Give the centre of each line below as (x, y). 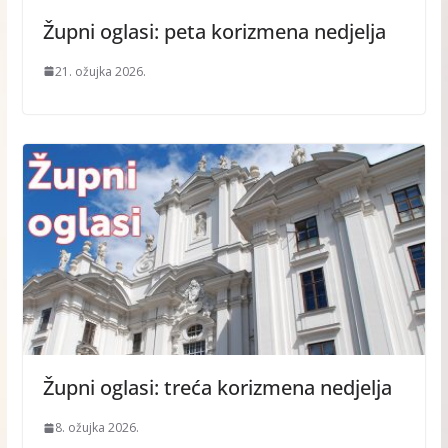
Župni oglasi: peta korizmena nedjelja (214, 31)
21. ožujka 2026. (100, 71)
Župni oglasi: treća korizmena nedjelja (217, 388)
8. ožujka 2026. (96, 428)
